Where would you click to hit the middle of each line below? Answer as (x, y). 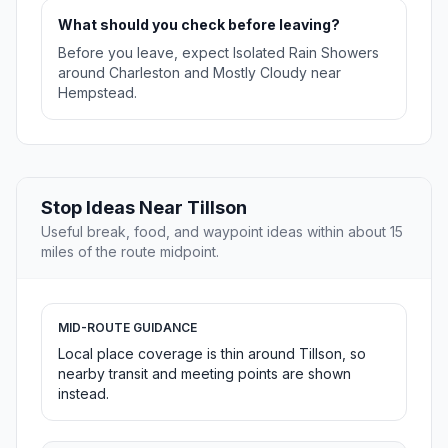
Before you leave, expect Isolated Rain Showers (218, 53)
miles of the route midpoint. (130, 252)
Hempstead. (97, 93)
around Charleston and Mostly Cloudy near (199, 73)
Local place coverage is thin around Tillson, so (212, 354)
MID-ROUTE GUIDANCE (127, 328)
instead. (83, 394)
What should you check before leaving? (199, 25)
